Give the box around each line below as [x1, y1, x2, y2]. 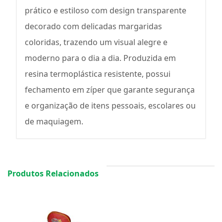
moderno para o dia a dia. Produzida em [25, 52, 176, 63]
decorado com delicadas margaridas [25, 20, 162, 32]
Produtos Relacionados [7, 167, 99, 179]
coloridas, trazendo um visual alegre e [25, 36, 167, 48]
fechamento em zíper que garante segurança [25, 84, 195, 95]
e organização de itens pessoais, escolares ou [25, 100, 196, 111]
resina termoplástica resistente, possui [25, 68, 170, 79]
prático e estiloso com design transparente [25, 4, 186, 16]
